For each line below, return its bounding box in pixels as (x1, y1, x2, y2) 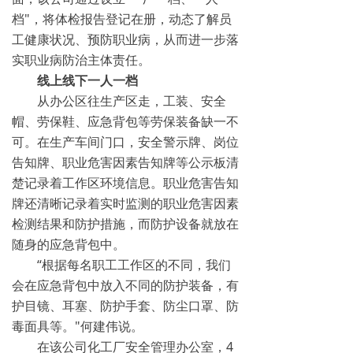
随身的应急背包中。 (12, 236, 125, 253)
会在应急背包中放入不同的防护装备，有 (12, 277, 239, 294)
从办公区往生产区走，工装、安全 (12, 92, 226, 110)
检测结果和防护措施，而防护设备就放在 (12, 215, 239, 232)
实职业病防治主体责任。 (12, 51, 150, 69)
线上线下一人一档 (12, 72, 138, 89)
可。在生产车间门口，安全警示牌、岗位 (12, 133, 239, 150)
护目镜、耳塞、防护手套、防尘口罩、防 (12, 297, 239, 314)
